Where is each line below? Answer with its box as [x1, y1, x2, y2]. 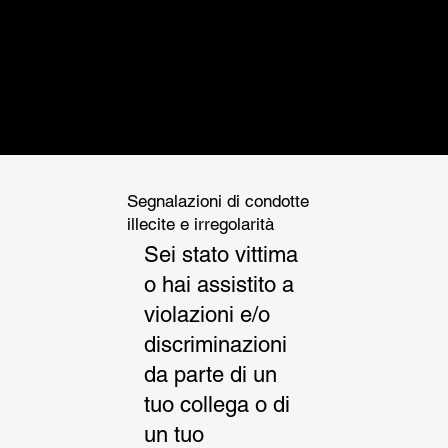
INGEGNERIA [131, 55, 366, 98]
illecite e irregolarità [127, 214, 275, 235]
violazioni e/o [144, 301, 270, 327]
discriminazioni [144, 331, 287, 357]
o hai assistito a [144, 271, 294, 297]
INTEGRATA [131, 106, 338, 149]
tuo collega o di [144, 391, 290, 417]
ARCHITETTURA [131, 4, 421, 47]
